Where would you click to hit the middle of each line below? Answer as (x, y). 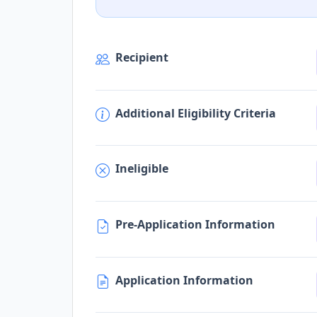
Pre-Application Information (195, 224)
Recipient (142, 58)
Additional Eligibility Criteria (196, 113)
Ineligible (142, 169)
